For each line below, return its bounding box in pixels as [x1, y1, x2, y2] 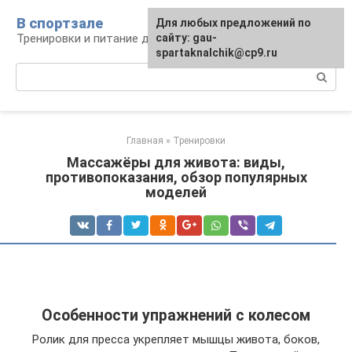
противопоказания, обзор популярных [45, 169, 307, 185]
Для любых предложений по [156, 16, 311, 29]
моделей [145, 184, 207, 200]
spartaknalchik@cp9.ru [156, 46, 277, 59]
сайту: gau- [156, 31, 217, 44]
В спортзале [16, 15, 103, 31]
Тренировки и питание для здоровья [16, 31, 218, 46]
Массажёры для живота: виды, [67, 154, 285, 170]
